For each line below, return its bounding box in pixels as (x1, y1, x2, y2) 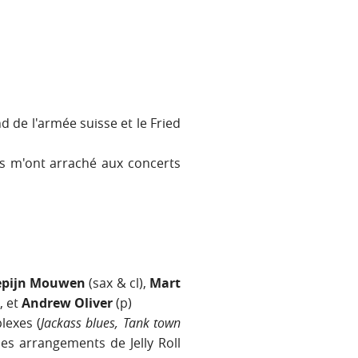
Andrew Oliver (22, 294, 113, 312)
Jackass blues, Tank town (40, 314, 181, 332)
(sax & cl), (89, 274, 150, 292)
